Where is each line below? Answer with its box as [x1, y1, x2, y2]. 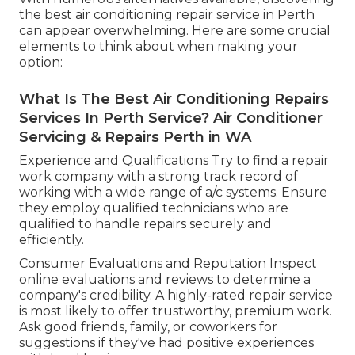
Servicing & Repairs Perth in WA [19, 128, 251, 147]
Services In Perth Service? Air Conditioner [19, 109, 323, 128]
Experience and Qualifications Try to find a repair [19, 153, 329, 169]
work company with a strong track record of [19, 169, 298, 185]
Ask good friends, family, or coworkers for [19, 319, 277, 335]
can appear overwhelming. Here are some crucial [19, 23, 330, 39]
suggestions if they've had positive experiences [19, 335, 314, 351]
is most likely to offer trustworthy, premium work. [19, 303, 332, 319]
